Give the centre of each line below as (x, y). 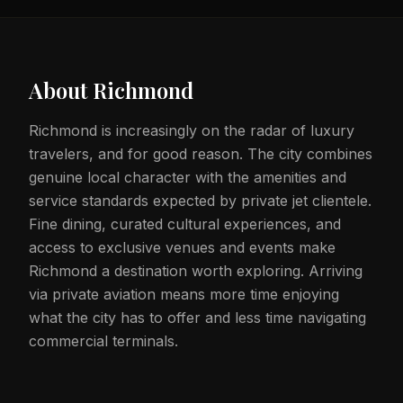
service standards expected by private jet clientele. (200, 201)
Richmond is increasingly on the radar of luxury (192, 130)
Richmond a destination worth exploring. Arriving (196, 271)
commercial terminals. (103, 341)
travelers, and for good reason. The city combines (201, 154)
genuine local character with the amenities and (188, 177)
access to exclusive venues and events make (182, 247)
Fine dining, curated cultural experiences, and (185, 224)
